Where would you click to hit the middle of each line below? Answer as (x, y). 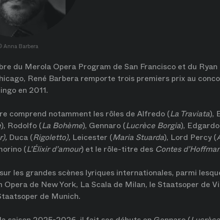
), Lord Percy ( (190, 137)
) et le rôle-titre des (118, 149)
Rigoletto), (53, 137)
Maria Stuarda (138, 137)
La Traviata (190, 114)
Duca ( (21, 137)
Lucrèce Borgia (153, 125)
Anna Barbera (21, 46)
